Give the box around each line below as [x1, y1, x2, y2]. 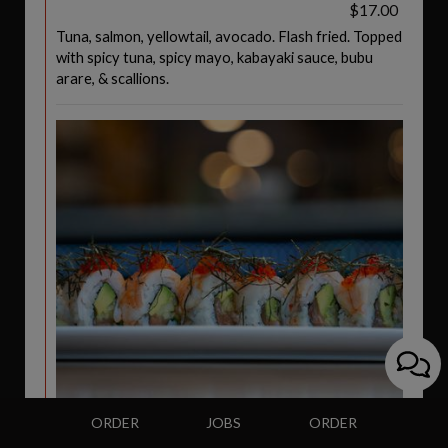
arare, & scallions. [56, 69, 169, 87]
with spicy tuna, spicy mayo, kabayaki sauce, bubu [56, 48, 373, 66]
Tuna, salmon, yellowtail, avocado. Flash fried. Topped [56, 27, 402, 45]
